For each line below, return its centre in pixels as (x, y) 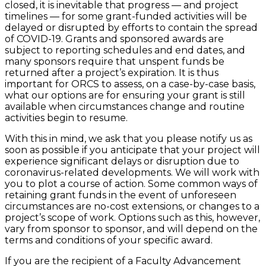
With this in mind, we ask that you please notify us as (129, 138)
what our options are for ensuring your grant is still (125, 95)
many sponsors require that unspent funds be (115, 61)
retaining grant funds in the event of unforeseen (121, 195)
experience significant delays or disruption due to (122, 161)
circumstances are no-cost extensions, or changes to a (132, 206)
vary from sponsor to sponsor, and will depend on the (131, 229)
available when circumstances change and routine (125, 106)
